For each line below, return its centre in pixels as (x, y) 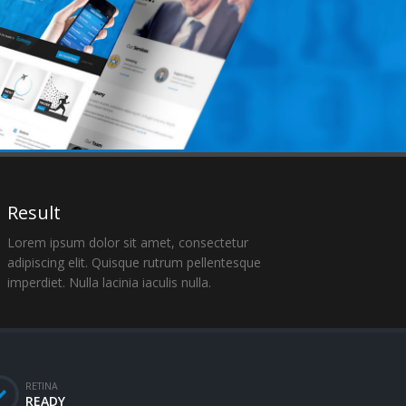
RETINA (42, 386)
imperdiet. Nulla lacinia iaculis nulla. (110, 282)
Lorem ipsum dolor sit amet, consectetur (128, 242)
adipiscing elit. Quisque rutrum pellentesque (135, 262)
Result (34, 213)
